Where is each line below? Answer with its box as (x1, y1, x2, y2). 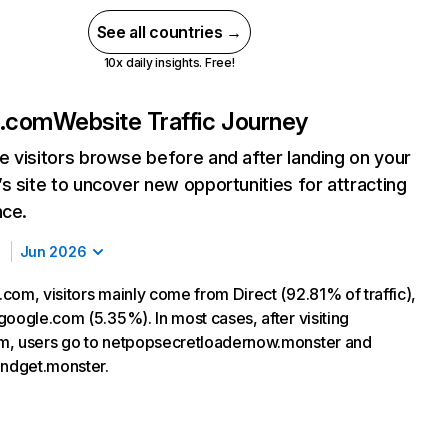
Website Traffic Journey (52, 107, 308, 136)
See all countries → (96, 22, 242, 42)
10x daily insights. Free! (103, 55, 235, 70)
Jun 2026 (19, 243, 87, 260)
